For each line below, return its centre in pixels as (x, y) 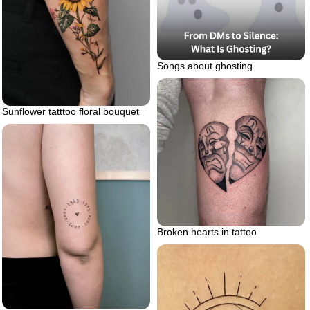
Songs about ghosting (205, 66)
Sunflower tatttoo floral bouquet (71, 112)
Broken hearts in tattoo (207, 232)
